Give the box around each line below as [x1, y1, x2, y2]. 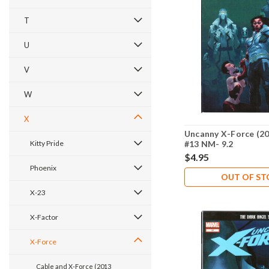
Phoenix [30, 163, 56, 172]
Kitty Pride [30, 139, 64, 148]
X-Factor [30, 213, 58, 222]
